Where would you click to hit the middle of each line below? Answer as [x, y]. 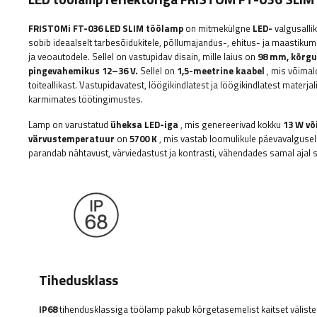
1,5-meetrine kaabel [221, 71]
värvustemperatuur [71, 139]
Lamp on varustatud [69, 125]
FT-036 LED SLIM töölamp [128, 28]
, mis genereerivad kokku [231, 125]
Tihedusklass [79, 280]
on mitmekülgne [218, 28]
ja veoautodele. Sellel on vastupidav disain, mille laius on [143, 57]
